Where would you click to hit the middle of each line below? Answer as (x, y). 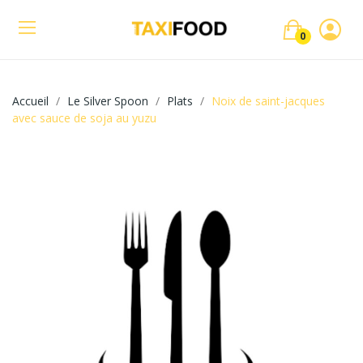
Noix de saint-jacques (268, 101)
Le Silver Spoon (108, 101)
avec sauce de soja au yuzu (84, 118)
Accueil (30, 101)
